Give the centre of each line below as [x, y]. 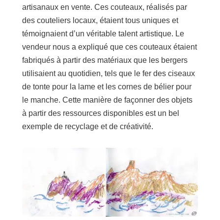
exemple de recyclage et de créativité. [88, 127]
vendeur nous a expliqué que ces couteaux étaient [109, 47]
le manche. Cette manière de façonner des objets [107, 100]
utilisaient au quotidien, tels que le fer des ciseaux [108, 74]
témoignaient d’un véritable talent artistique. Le [103, 34]
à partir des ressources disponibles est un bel [100, 113]
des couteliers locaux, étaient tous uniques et [100, 21]
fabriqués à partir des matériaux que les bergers [105, 60]
